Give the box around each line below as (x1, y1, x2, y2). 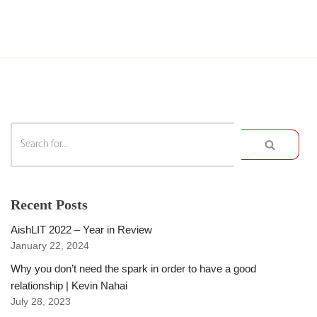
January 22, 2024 (11, 241, 89, 252)
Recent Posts (11, 197, 88, 213)
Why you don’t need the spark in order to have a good (11, 263, 256, 275)
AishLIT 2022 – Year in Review (11, 224, 152, 236)
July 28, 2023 (11, 296, 71, 308)
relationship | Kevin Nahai (11, 279, 127, 292)
